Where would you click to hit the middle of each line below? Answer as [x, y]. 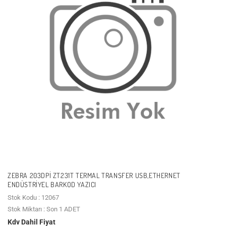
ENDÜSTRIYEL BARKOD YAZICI [52, 184]
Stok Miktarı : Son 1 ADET [44, 209]
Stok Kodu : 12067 [33, 197]
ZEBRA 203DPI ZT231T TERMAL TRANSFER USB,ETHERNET [94, 175]
